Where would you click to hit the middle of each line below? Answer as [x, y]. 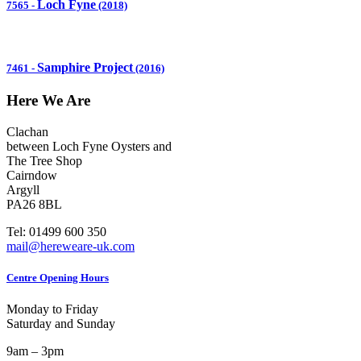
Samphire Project [85, 68]
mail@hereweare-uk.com [71, 247]
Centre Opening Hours [58, 278]
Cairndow [32, 176]
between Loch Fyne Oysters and [89, 147]
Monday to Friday [54, 309]
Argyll [23, 190]
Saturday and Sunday [62, 324]
